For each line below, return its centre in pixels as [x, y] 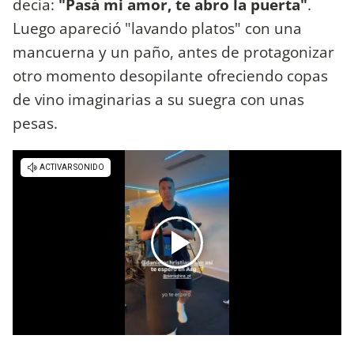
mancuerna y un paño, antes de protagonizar [173, 51]
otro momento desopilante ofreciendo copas [170, 75]
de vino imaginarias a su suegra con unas [158, 99]
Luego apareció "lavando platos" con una [157, 28]
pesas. [35, 122]
